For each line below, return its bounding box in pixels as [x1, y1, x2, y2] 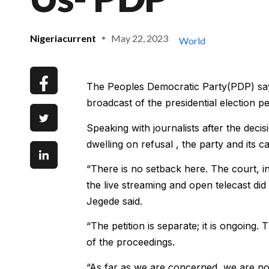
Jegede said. [86, 195, 142, 207]
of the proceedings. [86, 236, 175, 249]
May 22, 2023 [111, 32, 168, 44]
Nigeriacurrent [30, 32, 96, 44]
